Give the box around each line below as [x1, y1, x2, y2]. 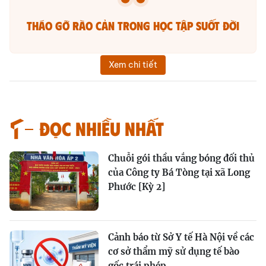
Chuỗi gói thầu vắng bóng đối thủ [108, 153, 255, 164]
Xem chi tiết [109, 59, 157, 71]
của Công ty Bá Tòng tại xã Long [108, 167, 250, 179]
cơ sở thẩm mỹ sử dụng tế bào [108, 246, 239, 258]
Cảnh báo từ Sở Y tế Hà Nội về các [108, 232, 254, 243]
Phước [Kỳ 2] [108, 181, 165, 193]
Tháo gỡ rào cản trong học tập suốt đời [27, 18, 239, 33]
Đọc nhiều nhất [39, 116, 164, 140]
